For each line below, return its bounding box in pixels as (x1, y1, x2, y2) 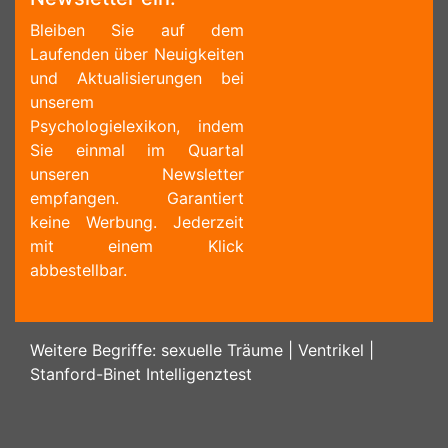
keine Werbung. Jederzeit (30, 212, 244, 232)
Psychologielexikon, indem (30, 116, 244, 136)
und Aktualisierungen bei (30, 68, 244, 88)
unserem (30, 92, 94, 112)
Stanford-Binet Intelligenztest (30, 364, 252, 384)
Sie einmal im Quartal (30, 140, 244, 160)
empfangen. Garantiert (30, 188, 244, 208)
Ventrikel (298, 340, 364, 360)
